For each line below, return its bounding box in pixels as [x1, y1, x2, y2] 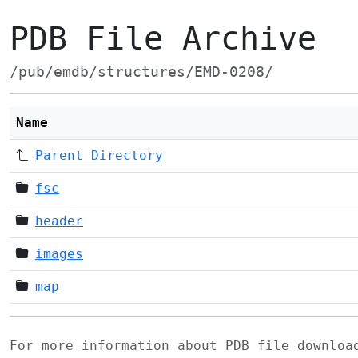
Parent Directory [35, 148, 163, 163]
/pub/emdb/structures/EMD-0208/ [10, 64, 273, 80]
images [35, 246, 83, 261]
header [35, 213, 83, 229]
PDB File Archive [10, 20, 316, 57]
